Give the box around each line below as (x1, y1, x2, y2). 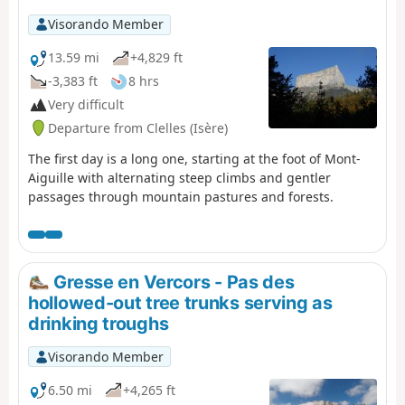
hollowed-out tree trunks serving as (28, 292, 333, 315)
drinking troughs (28, 313, 169, 335)
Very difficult (48, 96, 124, 114)
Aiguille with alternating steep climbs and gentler (28, 168, 331, 186)
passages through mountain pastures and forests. (28, 187, 334, 205)
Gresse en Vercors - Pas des (49, 270, 295, 293)
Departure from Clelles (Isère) (48, 118, 228, 137)
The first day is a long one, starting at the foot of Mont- (28, 149, 361, 167)
